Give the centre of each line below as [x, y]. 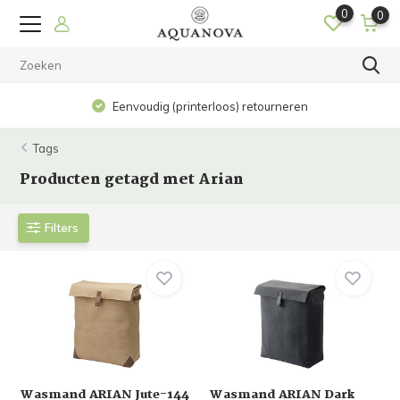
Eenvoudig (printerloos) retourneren [209, 106]
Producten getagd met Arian [132, 180]
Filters [62, 227]
